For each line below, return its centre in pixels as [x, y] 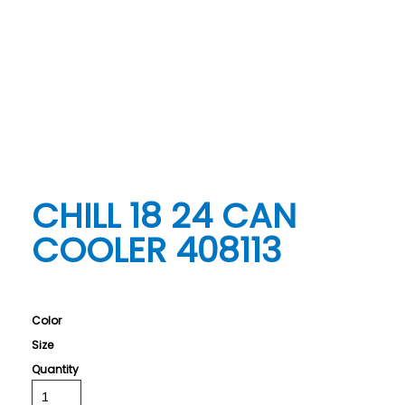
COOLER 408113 [157, 250]
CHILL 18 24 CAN [165, 215]
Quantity [56, 369]
